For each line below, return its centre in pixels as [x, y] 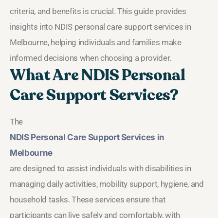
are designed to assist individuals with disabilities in [100, 168]
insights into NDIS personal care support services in [100, 27]
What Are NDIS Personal [98, 75]
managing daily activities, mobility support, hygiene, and [107, 184]
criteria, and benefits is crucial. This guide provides [98, 11]
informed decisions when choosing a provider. [91, 58]
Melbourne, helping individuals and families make [96, 42]
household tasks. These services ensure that [88, 199]
